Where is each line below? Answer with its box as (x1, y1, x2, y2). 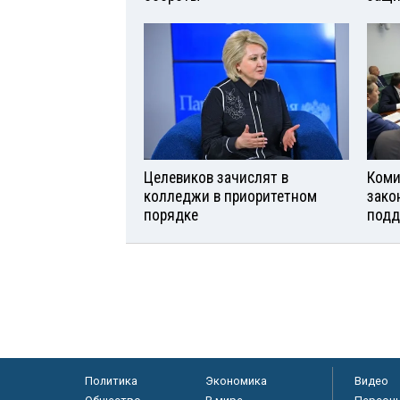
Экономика (204, 374, 267, 388)
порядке (144, 206, 198, 225)
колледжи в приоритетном (144, 187, 317, 206)
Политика (84, 374, 137, 388)
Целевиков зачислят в (144, 169, 288, 187)
